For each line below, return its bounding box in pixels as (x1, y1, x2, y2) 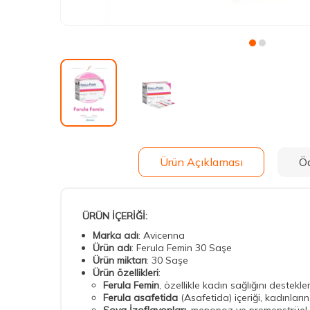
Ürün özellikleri (93, 266, 158, 280)
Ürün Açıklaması (159, 154, 243, 169)
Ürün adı (93, 241, 131, 255)
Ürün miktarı (93, 254, 147, 267)
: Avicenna (138, 229, 185, 242)
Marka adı (93, 229, 138, 242)
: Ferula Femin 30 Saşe (131, 241, 232, 255)
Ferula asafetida (103, 291, 178, 304)
